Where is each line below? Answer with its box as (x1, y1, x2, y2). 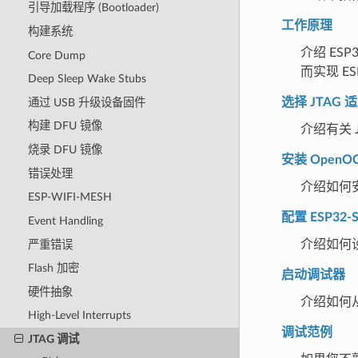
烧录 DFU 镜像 (27, 144, 102, 157)
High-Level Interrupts (27, 309, 131, 322)
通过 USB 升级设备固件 (27, 96, 145, 109)
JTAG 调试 (27, 333, 79, 346)
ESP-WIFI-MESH (27, 191, 112, 204)
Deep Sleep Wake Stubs (27, 73, 146, 86)
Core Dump (27, 49, 86, 62)
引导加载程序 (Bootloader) (27, 2, 159, 14)
